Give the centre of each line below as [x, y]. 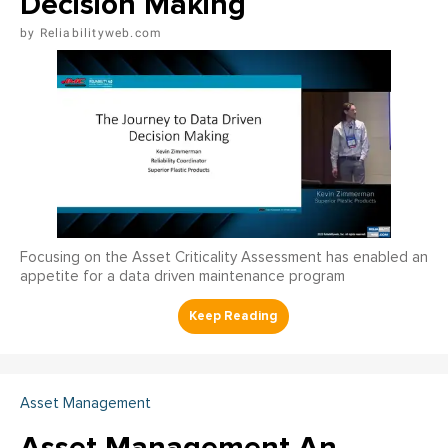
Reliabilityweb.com [101, 33]
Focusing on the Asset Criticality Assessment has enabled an [224, 257]
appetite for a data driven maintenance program [182, 276]
